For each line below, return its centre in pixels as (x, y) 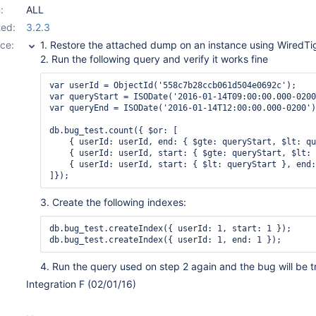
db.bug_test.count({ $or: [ (114, 130)
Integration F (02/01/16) (81, 284)
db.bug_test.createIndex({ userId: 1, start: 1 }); (170, 229)
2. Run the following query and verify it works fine (154, 59)
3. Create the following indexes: (113, 202)
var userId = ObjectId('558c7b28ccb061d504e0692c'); (173, 85)
